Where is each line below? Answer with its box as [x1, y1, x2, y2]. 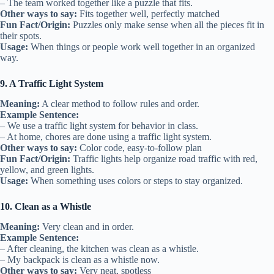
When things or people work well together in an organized [28, 42, 255, 53]
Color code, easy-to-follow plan [77, 142, 202, 153]
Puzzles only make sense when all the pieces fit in [70, 20, 264, 31]
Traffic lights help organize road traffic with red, [70, 153, 257, 164]
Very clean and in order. [40, 221, 134, 232]
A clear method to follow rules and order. [40, 98, 199, 109]
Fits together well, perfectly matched [77, 9, 220, 20]
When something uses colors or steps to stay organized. [28, 175, 243, 186]
